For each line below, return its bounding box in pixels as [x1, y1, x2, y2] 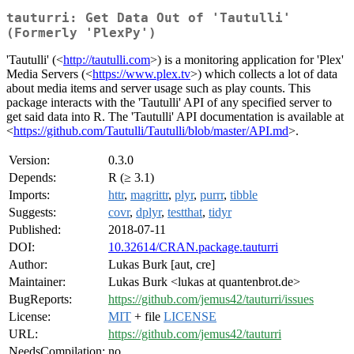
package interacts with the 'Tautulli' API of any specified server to [6, 96, 332, 110]
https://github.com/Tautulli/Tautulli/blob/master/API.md [13, 124, 288, 138]
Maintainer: [9, 275, 66, 289]
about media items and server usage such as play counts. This [6, 81, 311, 96]
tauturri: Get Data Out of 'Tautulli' [6, 10, 291, 26]
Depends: [9, 171, 56, 185]
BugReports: [9, 292, 72, 307]
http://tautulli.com [63, 53, 150, 67]
